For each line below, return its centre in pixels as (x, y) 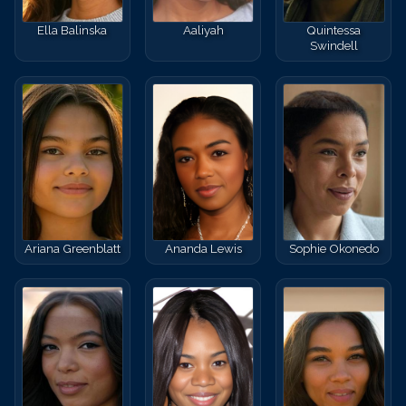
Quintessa (334, 30)
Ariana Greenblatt (72, 248)
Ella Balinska (72, 30)
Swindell (333, 46)
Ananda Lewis (203, 248)
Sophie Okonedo (333, 248)
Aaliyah (203, 30)
